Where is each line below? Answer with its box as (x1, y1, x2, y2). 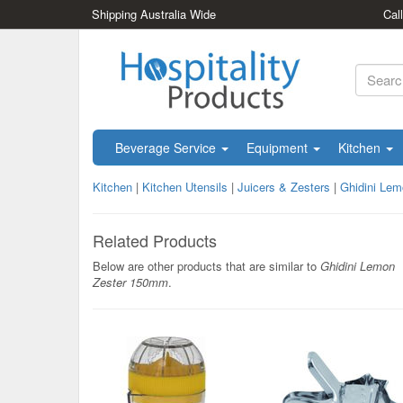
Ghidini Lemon (320, 257, 395, 274)
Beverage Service (115, 139, 219, 157)
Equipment (246, 139, 311, 157)
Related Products (93, 228, 217, 252)
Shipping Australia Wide (92, 5, 216, 22)
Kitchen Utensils (142, 178, 228, 195)
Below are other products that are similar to (93, 257, 320, 274)
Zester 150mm (93, 273, 168, 291)
